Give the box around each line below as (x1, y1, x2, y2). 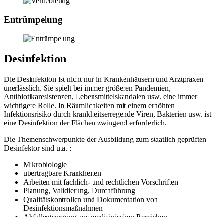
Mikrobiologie (23, 160, 67, 169)
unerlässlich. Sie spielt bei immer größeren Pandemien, (4, 84, 170, 93)
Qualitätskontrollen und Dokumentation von (23, 195, 158, 204)
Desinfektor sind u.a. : (4, 144, 71, 153)
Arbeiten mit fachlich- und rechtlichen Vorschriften (23, 178, 178, 186)
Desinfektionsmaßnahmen (23, 204, 103, 213)
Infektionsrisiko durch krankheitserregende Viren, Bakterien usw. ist (4, 110, 211, 119)
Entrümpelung (4, 14, 62, 25)
